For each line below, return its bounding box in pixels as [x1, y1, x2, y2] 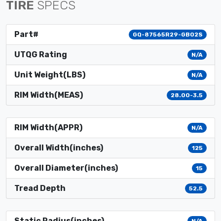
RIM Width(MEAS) [14, 90, 83, 100]
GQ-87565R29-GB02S [133, 31, 203, 38]
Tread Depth [14, 183, 66, 193]
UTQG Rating [14, 49, 67, 59]
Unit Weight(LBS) [14, 70, 85, 79]
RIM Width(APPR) [14, 122, 82, 132]
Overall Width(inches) [14, 143, 103, 152]
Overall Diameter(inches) [14, 163, 118, 173]
